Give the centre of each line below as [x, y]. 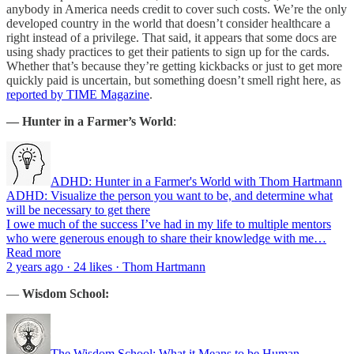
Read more [34, 252]
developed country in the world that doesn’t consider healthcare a [168, 23]
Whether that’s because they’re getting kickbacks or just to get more [174, 66]
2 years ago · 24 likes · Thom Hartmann [106, 266]
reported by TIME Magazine [78, 94]
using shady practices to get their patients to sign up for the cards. [168, 51]
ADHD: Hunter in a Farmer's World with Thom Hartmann [196, 181]
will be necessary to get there [78, 209]
